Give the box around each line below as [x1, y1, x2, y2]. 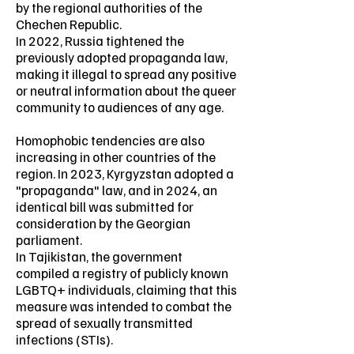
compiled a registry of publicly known [16, 265, 228, 281]
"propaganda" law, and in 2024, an [16, 182, 217, 198]
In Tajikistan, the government [16, 248, 183, 265]
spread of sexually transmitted [16, 314, 193, 331]
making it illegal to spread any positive [16, 66, 236, 82]
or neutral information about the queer [16, 82, 236, 99]
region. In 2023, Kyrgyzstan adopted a [16, 165, 234, 182]
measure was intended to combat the [16, 298, 232, 314]
